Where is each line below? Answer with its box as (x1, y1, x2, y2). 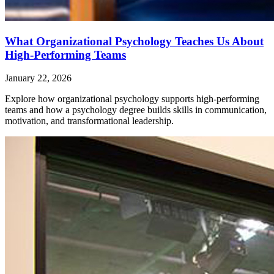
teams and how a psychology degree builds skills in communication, (5, 105, 267, 116)
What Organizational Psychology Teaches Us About (5, 34, 264, 48)
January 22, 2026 (5, 73, 72, 84)
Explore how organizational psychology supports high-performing (5, 94, 259, 105)
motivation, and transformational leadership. (5, 116, 174, 127)
